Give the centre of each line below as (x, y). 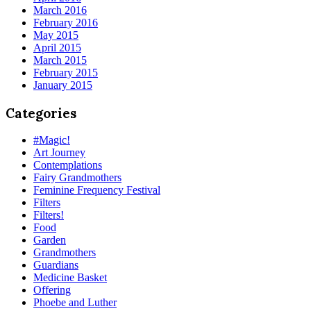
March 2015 (60, 60)
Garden (50, 240)
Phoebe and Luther (75, 303)
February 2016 (66, 22)
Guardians (56, 265)
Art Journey (59, 153)
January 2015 (63, 85)
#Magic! (52, 140)
